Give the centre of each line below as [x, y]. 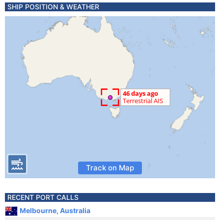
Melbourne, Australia [55, 210]
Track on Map [110, 168]
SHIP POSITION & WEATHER [53, 7]
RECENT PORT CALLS [43, 197]
